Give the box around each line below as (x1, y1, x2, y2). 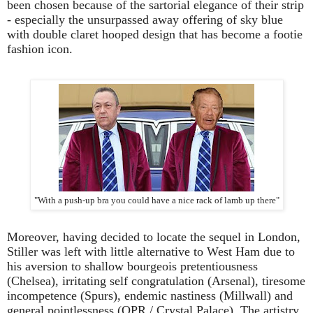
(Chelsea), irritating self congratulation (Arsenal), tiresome (7, 274, 305, 289)
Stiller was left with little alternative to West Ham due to (7, 245, 295, 259)
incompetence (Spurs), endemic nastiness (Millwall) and (7, 289, 293, 303)
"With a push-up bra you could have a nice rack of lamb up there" (34, 196, 279, 206)
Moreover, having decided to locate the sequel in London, (7, 230, 300, 245)
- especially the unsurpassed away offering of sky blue (7, 12, 283, 27)
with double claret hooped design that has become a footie (7, 27, 303, 41)
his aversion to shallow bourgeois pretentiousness (7, 259, 258, 274)
